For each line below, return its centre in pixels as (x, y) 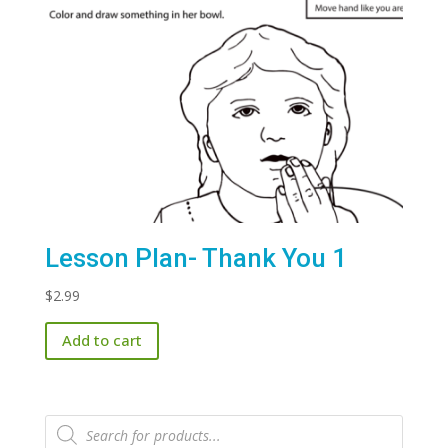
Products (73, 421)
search (65, 435)
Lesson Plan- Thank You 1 (195, 257)
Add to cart (101, 340)
